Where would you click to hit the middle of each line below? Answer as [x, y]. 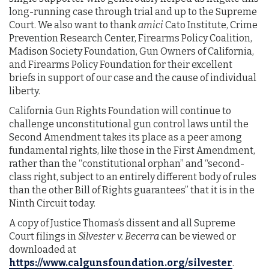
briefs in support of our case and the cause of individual [133, 78]
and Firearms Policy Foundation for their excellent [121, 65]
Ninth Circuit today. [52, 204]
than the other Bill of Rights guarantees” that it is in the [132, 190]
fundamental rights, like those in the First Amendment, [132, 151]
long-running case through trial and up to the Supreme [133, 12]
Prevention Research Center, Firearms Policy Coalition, [131, 38]
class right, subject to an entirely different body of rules [133, 177]
